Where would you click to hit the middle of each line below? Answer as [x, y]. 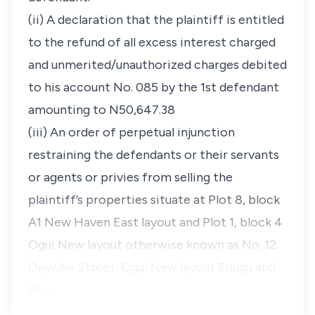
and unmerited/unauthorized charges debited [157, 65]
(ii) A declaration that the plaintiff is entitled [156, 20]
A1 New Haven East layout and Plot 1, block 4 [155, 222]
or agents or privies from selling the [130, 177]
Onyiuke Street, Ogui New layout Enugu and [152, 267]
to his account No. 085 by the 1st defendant [154, 87]
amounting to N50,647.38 [102, 110]
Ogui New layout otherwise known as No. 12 [152, 245]
